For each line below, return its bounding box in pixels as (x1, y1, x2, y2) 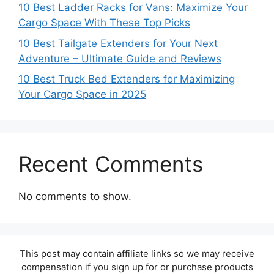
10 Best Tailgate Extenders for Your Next (18, 37, 218, 50)
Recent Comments (18, 151, 203, 177)
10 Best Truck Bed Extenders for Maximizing (18, 73, 235, 86)
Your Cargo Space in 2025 (18, 88, 146, 101)
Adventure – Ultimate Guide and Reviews (18, 52, 221, 65)
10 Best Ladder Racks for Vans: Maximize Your (18, 1, 248, 14)
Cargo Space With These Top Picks (18, 17, 190, 29)
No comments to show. (18, 190, 131, 203)
